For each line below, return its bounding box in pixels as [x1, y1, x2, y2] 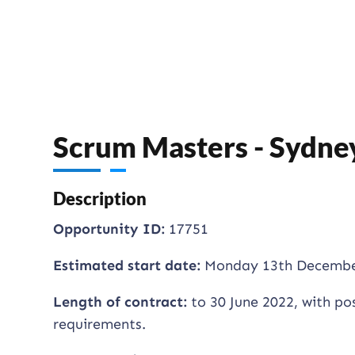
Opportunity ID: [53, 220, 166, 239]
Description [53, 188, 147, 210]
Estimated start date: [53, 257, 201, 275]
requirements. [53, 315, 147, 334]
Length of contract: [53, 293, 188, 311]
